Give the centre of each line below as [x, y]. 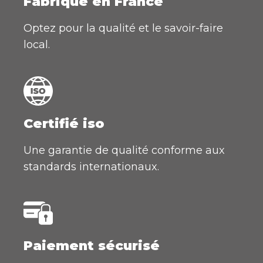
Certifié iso [64, 123]
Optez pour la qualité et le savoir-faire [123, 28]
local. [37, 44]
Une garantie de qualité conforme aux [124, 150]
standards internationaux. [91, 166]
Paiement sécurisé [92, 245]
